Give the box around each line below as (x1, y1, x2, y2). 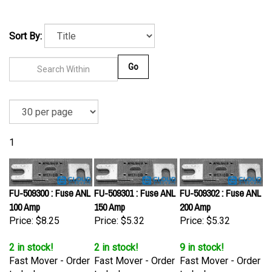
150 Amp (94, 194, 125, 208)
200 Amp (180, 194, 211, 208)
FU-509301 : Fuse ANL (94, 180, 175, 194)
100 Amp (9, 194, 40, 208)
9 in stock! (180, 236, 224, 247)
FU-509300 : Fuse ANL (9, 180, 90, 194)
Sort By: (9, 30, 42, 42)
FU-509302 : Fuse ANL (180, 180, 261, 194)
